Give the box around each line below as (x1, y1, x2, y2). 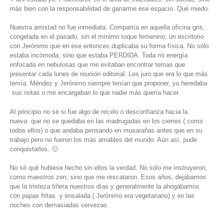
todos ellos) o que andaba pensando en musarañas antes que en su (10, 126, 202, 134)
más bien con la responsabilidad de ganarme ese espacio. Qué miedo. (10, 4, 210, 12)
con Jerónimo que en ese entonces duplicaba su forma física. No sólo (10, 42, 209, 50)
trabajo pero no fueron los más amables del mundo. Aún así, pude (10, 136, 197, 143)
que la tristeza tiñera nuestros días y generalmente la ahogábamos (10, 183, 199, 191)
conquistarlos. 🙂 (10, 145, 58, 153)
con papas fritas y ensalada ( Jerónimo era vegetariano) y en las (10, 192, 194, 200)
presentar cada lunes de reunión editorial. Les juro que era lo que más (10, 70, 208, 78)
